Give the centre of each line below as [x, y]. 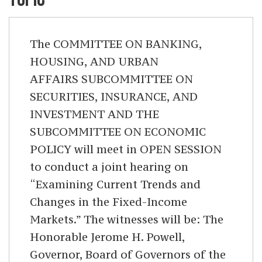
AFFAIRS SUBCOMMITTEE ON [111, 79]
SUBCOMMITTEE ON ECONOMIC [118, 132]
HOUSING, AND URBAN [94, 62]
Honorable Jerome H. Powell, [107, 237]
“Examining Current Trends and [115, 185]
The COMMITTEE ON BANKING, [116, 44]
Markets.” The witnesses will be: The [127, 220]
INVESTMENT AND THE [94, 114]
